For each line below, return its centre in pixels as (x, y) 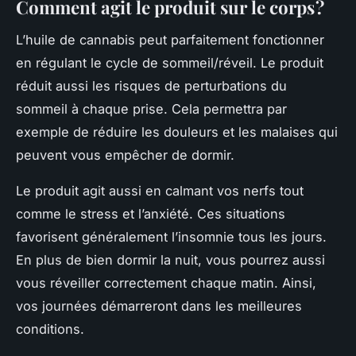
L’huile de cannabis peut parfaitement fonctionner (170, 39)
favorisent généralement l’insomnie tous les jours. (171, 236)
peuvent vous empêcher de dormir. (127, 155)
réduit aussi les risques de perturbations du (151, 85)
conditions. (50, 329)
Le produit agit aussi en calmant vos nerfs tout (160, 190)
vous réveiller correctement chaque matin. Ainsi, (166, 282)
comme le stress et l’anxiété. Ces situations (151, 213)
